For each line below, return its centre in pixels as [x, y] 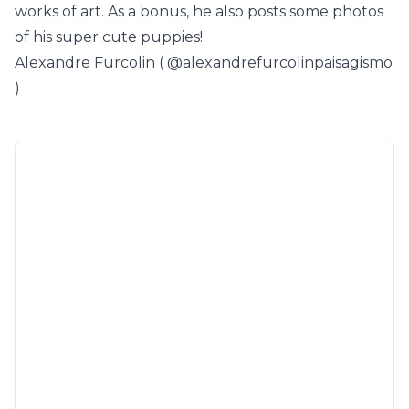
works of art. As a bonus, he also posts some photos [199, 11]
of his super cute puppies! [109, 37]
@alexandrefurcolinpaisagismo [280, 63]
